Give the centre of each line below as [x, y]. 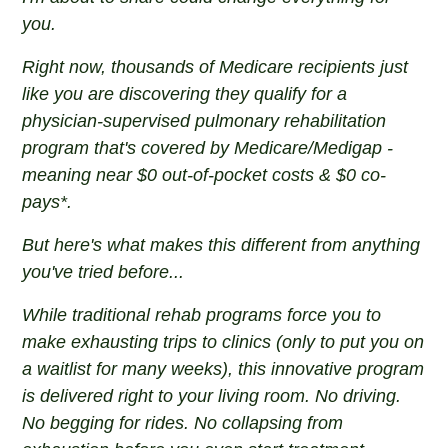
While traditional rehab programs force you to [202, 315]
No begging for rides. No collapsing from [183, 423]
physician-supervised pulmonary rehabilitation [204, 121]
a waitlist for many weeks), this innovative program [223, 369]
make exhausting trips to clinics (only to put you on [223, 342]
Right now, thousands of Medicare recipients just [215, 67]
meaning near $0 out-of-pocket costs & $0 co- [204, 175]
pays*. [47, 202]
